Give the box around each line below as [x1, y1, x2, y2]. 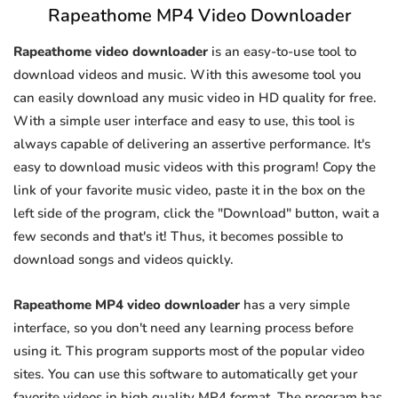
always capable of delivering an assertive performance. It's [13, 135, 370, 154]
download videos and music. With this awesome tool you [13, 66, 362, 84]
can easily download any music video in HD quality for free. [13, 89, 377, 107]
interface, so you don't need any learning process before [13, 319, 354, 338]
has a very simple [240, 296, 350, 314]
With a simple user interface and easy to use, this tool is [13, 112, 354, 131]
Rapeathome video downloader [13, 43, 208, 61]
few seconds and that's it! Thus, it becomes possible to [13, 227, 343, 246]
